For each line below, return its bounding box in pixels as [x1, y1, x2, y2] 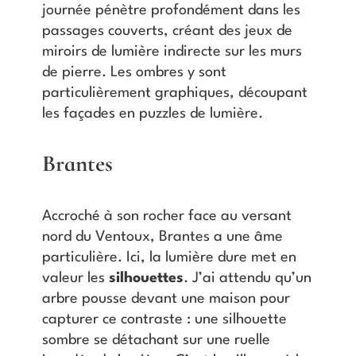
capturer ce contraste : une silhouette [41, 311, 287, 327]
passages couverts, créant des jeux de [41, 24, 292, 39]
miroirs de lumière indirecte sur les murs [41, 44, 302, 60]
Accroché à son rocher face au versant [41, 208, 292, 223]
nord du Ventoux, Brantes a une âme [41, 229, 283, 244]
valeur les [41, 270, 109, 285]
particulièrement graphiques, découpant [41, 86, 308, 101]
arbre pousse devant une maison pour [41, 291, 290, 306]
